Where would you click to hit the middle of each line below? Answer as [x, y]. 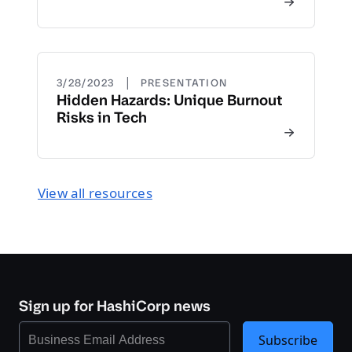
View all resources [95, 193]
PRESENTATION [184, 83]
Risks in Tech [102, 117]
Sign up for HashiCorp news [115, 306]
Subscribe [288, 340]
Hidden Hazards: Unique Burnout [169, 100]
